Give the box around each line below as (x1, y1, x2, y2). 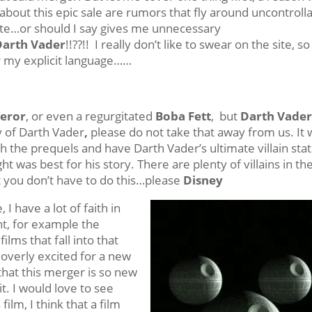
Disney (183, 172, 224, 188)
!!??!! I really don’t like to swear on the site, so (65, 36, 311, 52)
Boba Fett (153, 108, 212, 124)
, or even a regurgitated (26, 108, 153, 124)
